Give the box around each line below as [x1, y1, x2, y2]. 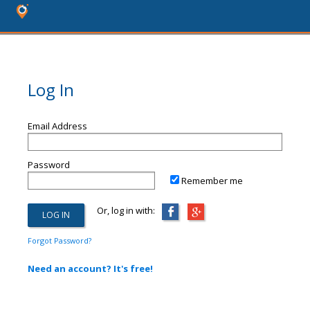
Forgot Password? [28, 235, 91, 246]
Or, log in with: [84, 204, 155, 217]
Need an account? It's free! [28, 262, 153, 275]
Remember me [181, 174, 243, 187]
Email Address [28, 120, 87, 132]
